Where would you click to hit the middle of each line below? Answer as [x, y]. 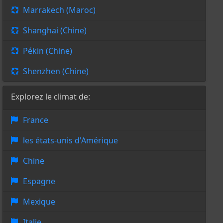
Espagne [39, 181]
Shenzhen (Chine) [56, 71]
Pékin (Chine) [47, 51]
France [35, 120]
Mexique [39, 202]
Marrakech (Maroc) [59, 10]
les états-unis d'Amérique [70, 141]
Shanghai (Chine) [55, 31]
